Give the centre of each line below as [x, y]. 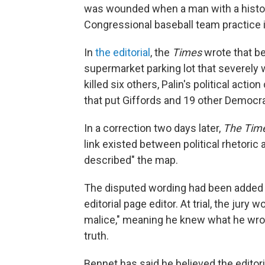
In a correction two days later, [153, 128]
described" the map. [131, 160]
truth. [96, 235]
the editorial [123, 52]
